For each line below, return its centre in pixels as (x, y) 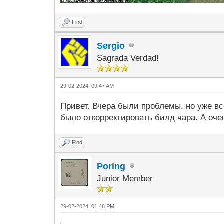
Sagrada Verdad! (128, 58)
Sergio (111, 46)
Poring (111, 167)
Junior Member (125, 179)
